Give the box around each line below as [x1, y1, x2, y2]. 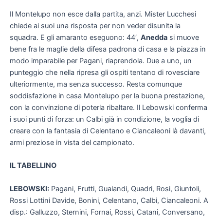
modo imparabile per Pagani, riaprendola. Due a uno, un [10, 56, 192, 66]
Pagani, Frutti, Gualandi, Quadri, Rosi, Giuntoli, [49, 184, 201, 193]
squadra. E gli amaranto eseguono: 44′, [10, 33, 141, 42]
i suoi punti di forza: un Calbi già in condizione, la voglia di [10, 115, 199, 124]
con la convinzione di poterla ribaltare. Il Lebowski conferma [10, 103, 207, 112]
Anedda [141, 33, 167, 42]
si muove [167, 33, 199, 42]
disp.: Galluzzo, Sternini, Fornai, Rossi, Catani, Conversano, [10, 207, 205, 217]
